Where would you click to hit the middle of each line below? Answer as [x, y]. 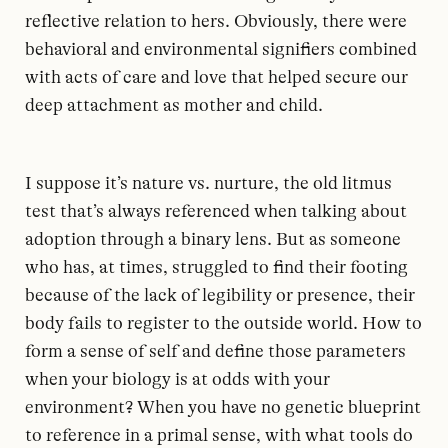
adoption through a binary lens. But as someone [213, 239]
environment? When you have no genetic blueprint [223, 407]
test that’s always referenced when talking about [216, 211]
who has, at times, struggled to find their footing [216, 267]
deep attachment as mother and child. [174, 105]
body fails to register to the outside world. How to [223, 323]
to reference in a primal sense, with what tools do [219, 435]
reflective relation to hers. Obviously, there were [216, 21]
